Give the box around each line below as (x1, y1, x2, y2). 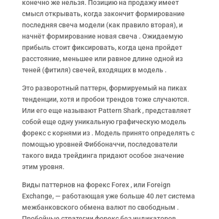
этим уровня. (22, 163, 65, 171)
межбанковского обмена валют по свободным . (22, 203, 179, 211)
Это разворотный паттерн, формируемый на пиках (22, 84, 187, 92)
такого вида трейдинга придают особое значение (22, 152, 184, 159)
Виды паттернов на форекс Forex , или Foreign (22, 181, 171, 189)
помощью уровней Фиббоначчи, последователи (22, 140, 177, 148)
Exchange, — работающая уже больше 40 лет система (22, 192, 195, 200)
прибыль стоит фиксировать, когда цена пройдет (22, 44, 182, 51)
